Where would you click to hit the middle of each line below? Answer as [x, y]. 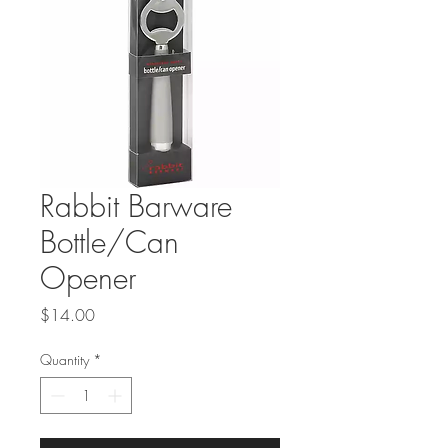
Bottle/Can [109, 242]
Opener [88, 278]
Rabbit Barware [136, 206]
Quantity [64, 359]
